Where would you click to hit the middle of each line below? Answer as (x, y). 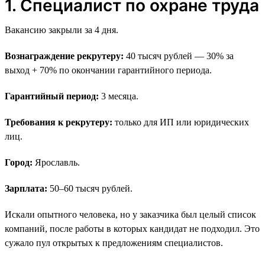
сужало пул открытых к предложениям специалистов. (114, 243)
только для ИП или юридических (181, 122)
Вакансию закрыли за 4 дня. (62, 30)
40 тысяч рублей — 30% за (179, 56)
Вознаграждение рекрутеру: (64, 56)
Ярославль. (56, 162)
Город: (19, 162)
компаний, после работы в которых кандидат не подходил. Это (132, 228)
